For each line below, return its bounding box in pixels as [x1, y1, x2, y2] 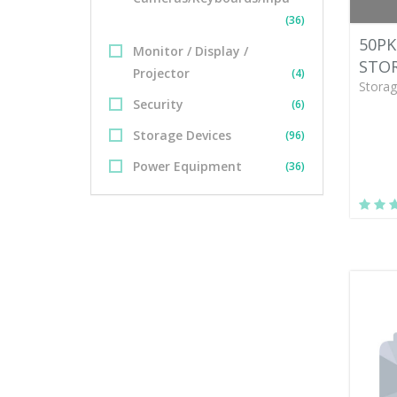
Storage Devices [133, 127, 231, 144]
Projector [133, 65, 190, 82]
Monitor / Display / [133, 43, 248, 59]
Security [133, 96, 183, 113]
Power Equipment [133, 158, 242, 175]
